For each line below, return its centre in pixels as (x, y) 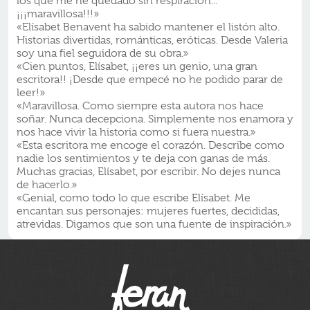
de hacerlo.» (47, 185)
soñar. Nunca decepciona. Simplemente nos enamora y (155, 119)
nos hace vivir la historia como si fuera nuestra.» (136, 133)
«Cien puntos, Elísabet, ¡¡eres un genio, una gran (137, 67)
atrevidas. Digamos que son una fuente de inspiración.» (154, 225)
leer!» (31, 93)
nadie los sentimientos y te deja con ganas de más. (143, 159)
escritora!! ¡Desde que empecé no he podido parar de (150, 80)
